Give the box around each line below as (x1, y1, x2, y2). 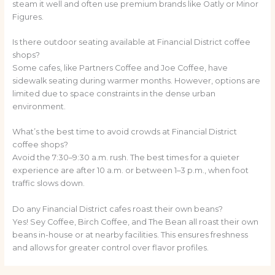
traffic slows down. (12, 179, 85, 188)
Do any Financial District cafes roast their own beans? (12, 204, 223, 214)
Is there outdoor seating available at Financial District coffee (12, 37, 250, 47)
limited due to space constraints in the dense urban (12, 89, 215, 99)
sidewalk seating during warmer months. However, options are (12, 76, 260, 86)
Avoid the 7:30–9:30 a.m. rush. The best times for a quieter (12, 153, 239, 163)
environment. (12, 102, 66, 112)
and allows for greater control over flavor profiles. (12, 242, 209, 252)
